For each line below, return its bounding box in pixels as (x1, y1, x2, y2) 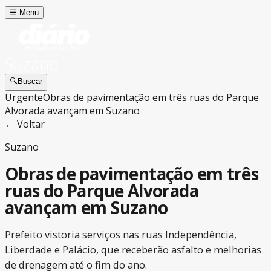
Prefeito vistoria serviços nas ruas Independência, (5, 227, 237, 242)
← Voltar (5, 117, 45, 131)
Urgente (5, 91, 43, 104)
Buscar (18, 77, 42, 86)
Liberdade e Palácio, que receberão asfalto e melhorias (5, 243, 261, 257)
